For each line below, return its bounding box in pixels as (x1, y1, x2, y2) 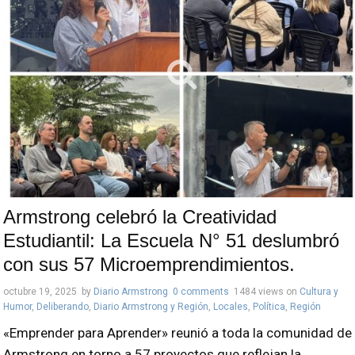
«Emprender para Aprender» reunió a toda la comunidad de (3, 325, 352, 342)
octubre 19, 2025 (3, 286, 77, 298)
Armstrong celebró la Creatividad (3, 206, 277, 228)
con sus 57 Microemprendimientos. (3, 254, 295, 276)
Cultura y (300, 286, 338, 298)
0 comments (173, 286, 229, 298)
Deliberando (36, 301, 89, 313)
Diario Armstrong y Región (94, 301, 208, 313)
